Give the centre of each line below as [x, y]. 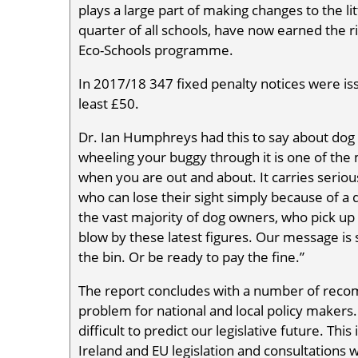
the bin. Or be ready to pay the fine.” [191, 257]
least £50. [109, 103]
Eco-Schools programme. [156, 50]
